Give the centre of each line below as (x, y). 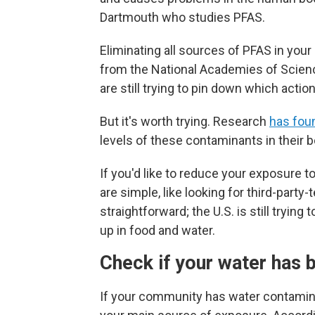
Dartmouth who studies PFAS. (182, 18)
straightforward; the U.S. (167, 212)
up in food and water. (157, 231)
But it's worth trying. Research (185, 122)
